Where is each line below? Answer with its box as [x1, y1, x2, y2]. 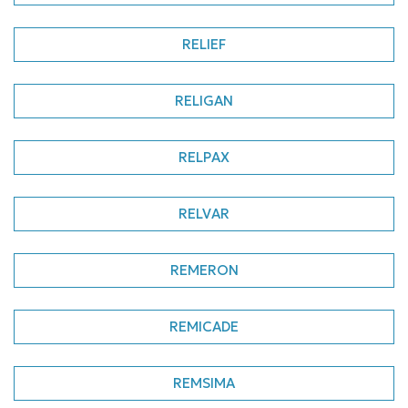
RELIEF [182, 36, 226, 53]
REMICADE [169, 318, 239, 335]
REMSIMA [173, 374, 235, 392]
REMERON [169, 261, 239, 279]
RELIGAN [175, 92, 233, 109]
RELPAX [178, 148, 229, 166]
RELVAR [178, 205, 229, 222]
